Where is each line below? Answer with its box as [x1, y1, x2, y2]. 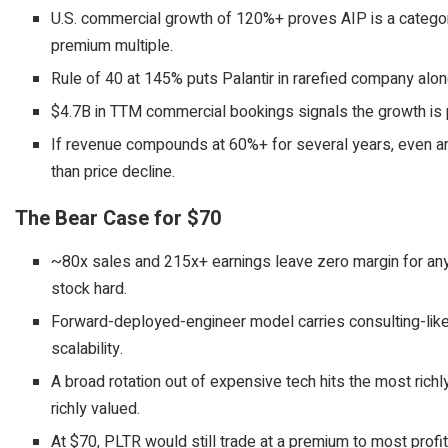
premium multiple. [51, 33, 173, 58]
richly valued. [51, 396, 140, 421]
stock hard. [51, 276, 127, 301]
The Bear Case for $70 [15, 203, 221, 233]
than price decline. [51, 159, 175, 184]
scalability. [51, 336, 123, 361]
